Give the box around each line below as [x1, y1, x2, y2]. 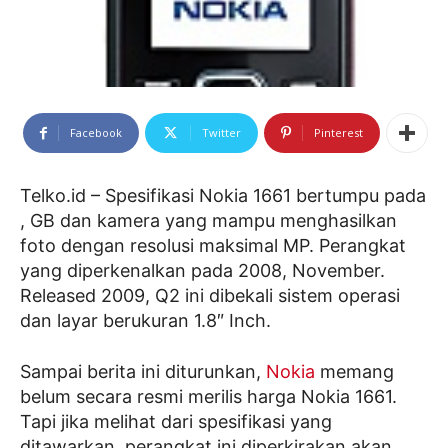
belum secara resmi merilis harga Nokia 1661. [20, 386, 397, 408]
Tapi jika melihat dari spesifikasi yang [20, 411, 332, 433]
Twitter [202, 125, 241, 141]
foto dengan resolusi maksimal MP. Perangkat [20, 235, 406, 257]
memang [315, 361, 394, 383]
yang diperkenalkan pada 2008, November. [20, 260, 385, 282]
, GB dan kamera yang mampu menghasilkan [20, 210, 397, 232]
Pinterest [314, 125, 363, 141]
